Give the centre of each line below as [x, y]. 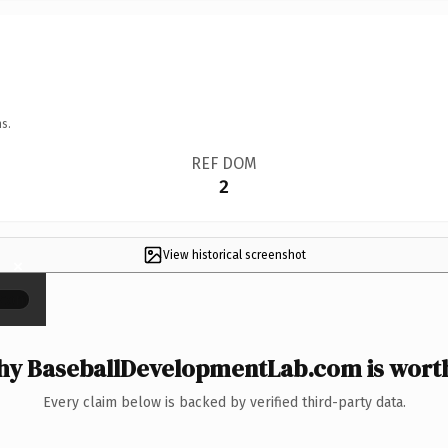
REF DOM [223, 163]
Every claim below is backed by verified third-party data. [224, 402]
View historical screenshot [234, 254]
